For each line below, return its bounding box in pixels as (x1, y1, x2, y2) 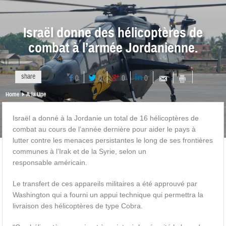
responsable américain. (13, 158, 88, 166)
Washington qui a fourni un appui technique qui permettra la (13, 191, 204, 199)
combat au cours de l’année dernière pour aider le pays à (13, 125, 196, 133)
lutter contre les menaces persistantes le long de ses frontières (13, 136, 213, 144)
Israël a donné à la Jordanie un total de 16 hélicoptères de (13, 114, 199, 122)
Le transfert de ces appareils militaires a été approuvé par (13, 180, 198, 188)
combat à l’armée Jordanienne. (28, 39, 198, 56)
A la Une (26, 91, 46, 98)
